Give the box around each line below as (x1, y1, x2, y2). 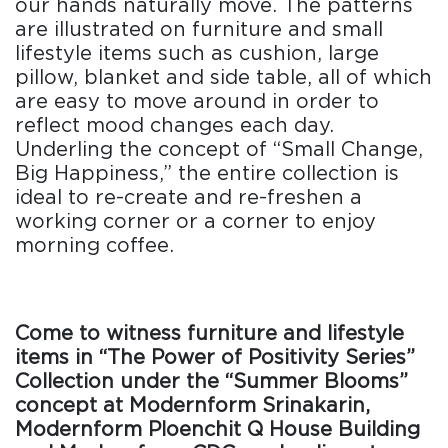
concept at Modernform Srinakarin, (15, 393, 370, 418)
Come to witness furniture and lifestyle (15, 321, 404, 346)
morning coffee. (15, 233, 174, 258)
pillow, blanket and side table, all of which (15, 65, 432, 90)
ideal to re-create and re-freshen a (15, 185, 362, 210)
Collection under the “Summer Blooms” (15, 369, 408, 394)
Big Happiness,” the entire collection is (15, 161, 399, 186)
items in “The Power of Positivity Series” (15, 345, 415, 370)
